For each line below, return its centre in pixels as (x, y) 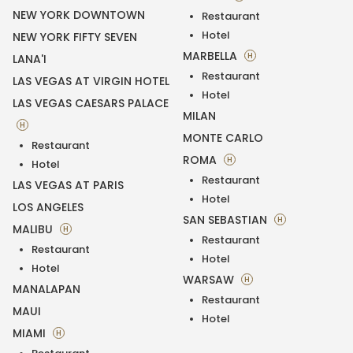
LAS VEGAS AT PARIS (68, 185)
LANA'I (30, 59)
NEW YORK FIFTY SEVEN (75, 37)
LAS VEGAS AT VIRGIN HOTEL (91, 81)
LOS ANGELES (48, 207)
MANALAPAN (46, 289)
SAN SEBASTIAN (227, 219)
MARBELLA (212, 56)
